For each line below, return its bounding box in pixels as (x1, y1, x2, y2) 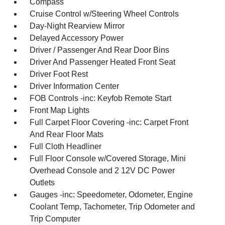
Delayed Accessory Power (30, 34, 124, 42)
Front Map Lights (30, 106, 90, 115)
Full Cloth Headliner (30, 142, 102, 151)
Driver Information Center (30, 82, 120, 90)
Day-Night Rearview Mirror (30, 22, 125, 30)
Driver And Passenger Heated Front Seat (30, 58, 176, 66)
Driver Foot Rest (30, 70, 88, 78)
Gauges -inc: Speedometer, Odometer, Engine (30, 190, 193, 199)
